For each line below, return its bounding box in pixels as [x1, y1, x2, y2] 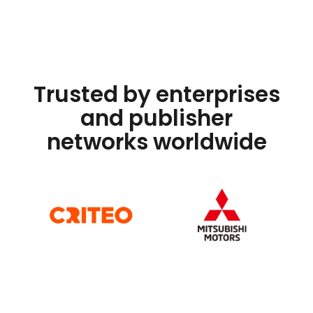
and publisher [80, 103, 233, 134]
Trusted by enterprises [33, 79, 280, 110]
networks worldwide [46, 126, 267, 158]
